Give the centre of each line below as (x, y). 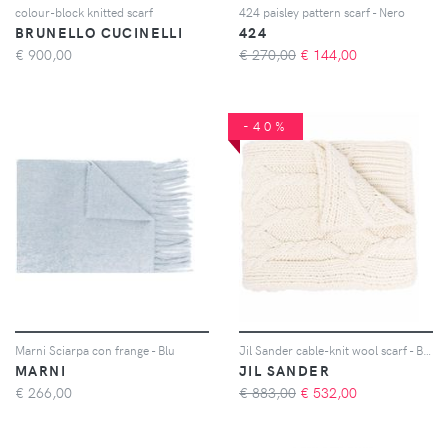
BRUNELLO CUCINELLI (99, 32)
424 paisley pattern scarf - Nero (322, 11)
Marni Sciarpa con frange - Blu (95, 349)
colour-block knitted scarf (84, 11)
